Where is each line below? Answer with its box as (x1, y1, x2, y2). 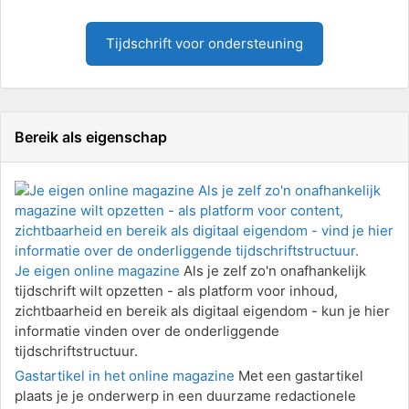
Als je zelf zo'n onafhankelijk (180, 262, 366, 279)
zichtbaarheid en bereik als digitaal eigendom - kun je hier (15, 302, 390, 320)
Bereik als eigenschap (15, 128, 167, 146)
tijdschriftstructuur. (15, 342, 138, 360)
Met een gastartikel (235, 367, 363, 384)
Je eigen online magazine (15, 262, 180, 279)
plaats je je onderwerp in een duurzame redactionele (15, 387, 356, 404)
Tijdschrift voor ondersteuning (106, 35, 303, 52)
